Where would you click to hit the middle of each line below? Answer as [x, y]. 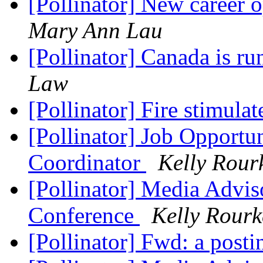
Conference [84, 215]
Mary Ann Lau [95, 31]
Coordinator [87, 163]
